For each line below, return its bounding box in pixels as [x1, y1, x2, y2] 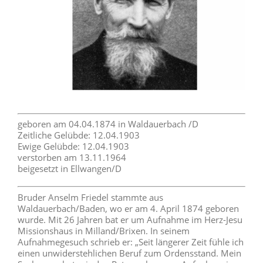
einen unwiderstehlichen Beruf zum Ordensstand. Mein [18, 247, 241, 259]
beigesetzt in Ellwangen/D [18, 163, 122, 175]
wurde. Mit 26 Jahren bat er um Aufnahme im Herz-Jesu [18, 213, 242, 225]
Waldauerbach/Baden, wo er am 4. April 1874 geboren [18, 202, 239, 214]
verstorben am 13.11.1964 [18, 151, 126, 164]
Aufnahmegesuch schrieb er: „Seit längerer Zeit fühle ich [18, 235, 244, 248]
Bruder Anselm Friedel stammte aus [18, 191, 163, 203]
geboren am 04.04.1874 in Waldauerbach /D [18, 118, 198, 130]
